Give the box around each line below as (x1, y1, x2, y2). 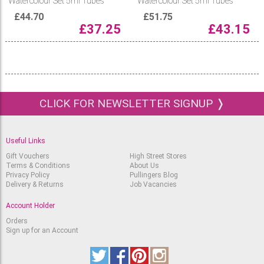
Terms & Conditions (6, 161, 70, 170)
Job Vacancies (129, 180, 177, 189)
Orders (6, 216, 28, 225)
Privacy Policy (6, 170, 49, 179)
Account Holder (6, 201, 55, 210)
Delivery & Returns (6, 180, 64, 189)
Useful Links (6, 136, 45, 145)
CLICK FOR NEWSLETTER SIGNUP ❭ (39, 96, 225, 110)
